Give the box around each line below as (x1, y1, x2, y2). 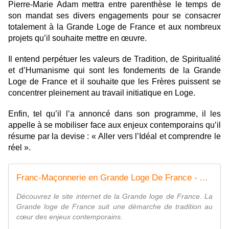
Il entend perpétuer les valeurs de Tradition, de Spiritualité (8, 54, 221, 63)
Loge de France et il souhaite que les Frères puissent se (8, 77, 221, 86)
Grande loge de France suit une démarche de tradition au (16, 202, 213, 211)
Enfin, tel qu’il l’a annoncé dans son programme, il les (8, 109, 221, 118)
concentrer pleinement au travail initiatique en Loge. (8, 88, 195, 97)
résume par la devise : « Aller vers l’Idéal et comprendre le (8, 131, 221, 141)
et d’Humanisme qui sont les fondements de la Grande (8, 65, 221, 75)
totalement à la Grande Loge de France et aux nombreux (8, 22, 221, 31)
